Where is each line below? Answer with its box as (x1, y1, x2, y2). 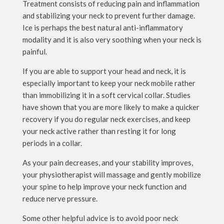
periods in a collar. (22, 138, 82, 147)
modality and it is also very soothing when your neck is (22, 34, 201, 44)
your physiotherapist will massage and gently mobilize (22, 169, 201, 179)
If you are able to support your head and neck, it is (22, 66, 186, 75)
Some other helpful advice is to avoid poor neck (22, 213, 178, 222)
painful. (22, 46, 47, 56)
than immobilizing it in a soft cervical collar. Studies (22, 90, 190, 99)
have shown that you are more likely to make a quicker (22, 102, 199, 111)
